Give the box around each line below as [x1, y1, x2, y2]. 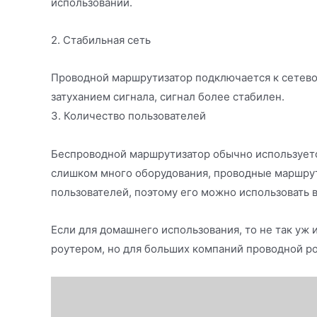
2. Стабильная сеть [51, 33, 151, 47]
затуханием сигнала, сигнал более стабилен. [51, 90, 284, 104]
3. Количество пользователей [51, 109, 206, 123]
